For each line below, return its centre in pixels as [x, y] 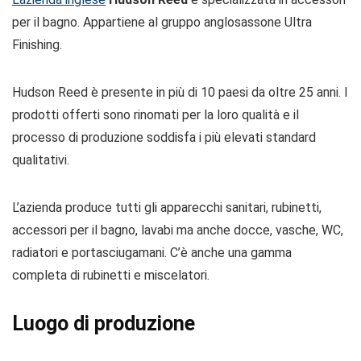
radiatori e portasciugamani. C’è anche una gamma [152, 253]
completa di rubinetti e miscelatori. [111, 275]
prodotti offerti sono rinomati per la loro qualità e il [156, 115]
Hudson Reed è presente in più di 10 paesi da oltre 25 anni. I [180, 92]
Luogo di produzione [104, 324]
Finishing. [37, 45]
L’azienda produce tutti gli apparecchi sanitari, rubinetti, [167, 207]
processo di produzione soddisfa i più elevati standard [164, 137]
